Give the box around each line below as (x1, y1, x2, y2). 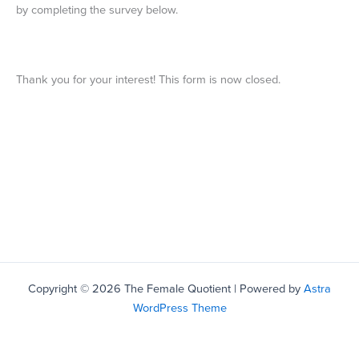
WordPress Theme (132, 299, 227, 316)
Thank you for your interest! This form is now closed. (16, 71, 280, 88)
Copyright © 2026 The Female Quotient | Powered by (28, 280, 304, 296)
